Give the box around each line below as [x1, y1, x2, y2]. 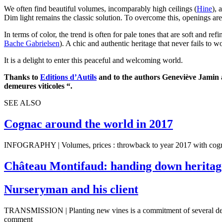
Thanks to [4, 72, 40, 81]
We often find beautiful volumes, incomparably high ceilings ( [4, 4, 197, 13]
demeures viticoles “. [4, 81, 72, 90]
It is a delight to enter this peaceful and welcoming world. [4, 55, 183, 64]
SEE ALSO [4, 98, 41, 107]
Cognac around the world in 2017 [4, 117, 173, 130]
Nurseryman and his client [4, 182, 138, 196]
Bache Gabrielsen [4, 39, 59, 48]
